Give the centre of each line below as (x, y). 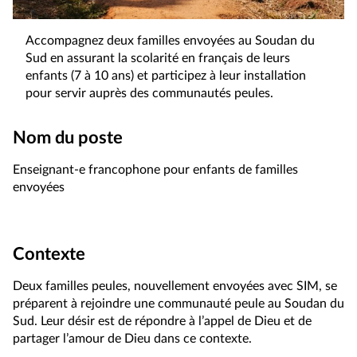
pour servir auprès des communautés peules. (149, 93)
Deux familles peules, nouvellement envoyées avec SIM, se (175, 286)
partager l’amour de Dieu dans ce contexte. (132, 338)
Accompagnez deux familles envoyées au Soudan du (170, 40)
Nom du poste (68, 137)
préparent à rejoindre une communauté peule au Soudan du (178, 303)
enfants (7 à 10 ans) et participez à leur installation (166, 75)
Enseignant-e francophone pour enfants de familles (155, 169)
